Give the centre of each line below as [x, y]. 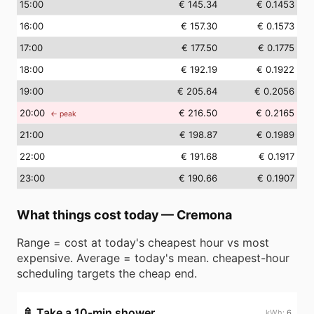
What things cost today [88, 215]
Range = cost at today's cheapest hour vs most [143, 243]
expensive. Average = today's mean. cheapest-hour [153, 258]
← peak [63, 114]
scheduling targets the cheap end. [107, 273]
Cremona [204, 215]
